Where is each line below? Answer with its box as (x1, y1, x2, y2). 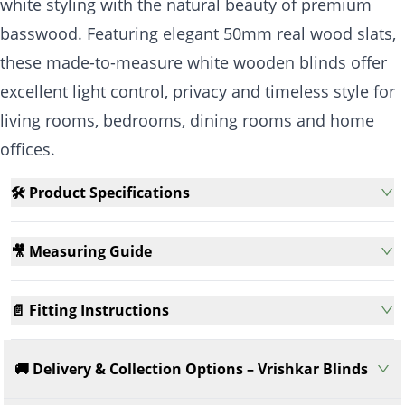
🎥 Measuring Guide (11, 240, 152, 261)
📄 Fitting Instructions (11, 299, 169, 320)
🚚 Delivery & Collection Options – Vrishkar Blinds (14, 358, 368, 379)
